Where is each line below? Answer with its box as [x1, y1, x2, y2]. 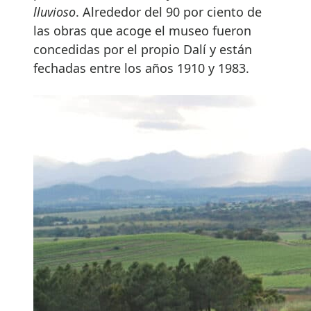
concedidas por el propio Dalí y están [33, 40, 252, 58]
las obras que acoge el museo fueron [33, 22, 251, 39]
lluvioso [33, 3, 76, 20]
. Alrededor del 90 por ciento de [76, 3, 262, 20]
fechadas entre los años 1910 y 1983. [33, 59, 253, 76]
